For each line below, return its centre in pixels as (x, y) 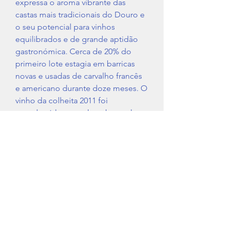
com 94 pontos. (44, 138)
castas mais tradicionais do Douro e (80, 15)
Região (30, 170)
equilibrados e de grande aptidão (77, 39)
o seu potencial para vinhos (65, 27)
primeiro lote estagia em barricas (75, 64)
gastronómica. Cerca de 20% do (73, 52)
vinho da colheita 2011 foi (62, 101)
